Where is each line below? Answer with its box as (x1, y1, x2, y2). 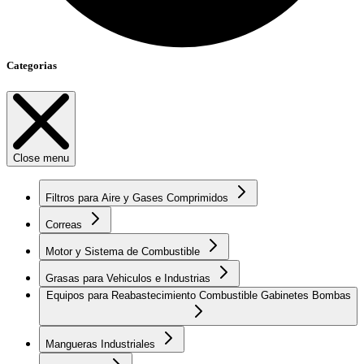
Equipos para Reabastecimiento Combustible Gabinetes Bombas (45, 288, 351, 301)
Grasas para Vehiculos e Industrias (45, 271, 214, 284)
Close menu (13, 151, 69, 164)
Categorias (6, 59, 57, 72)
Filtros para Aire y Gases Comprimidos (45, 191, 232, 204)
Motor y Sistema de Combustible (45, 245, 203, 258)
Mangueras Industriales (45, 337, 158, 350)
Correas (45, 218, 85, 231)
